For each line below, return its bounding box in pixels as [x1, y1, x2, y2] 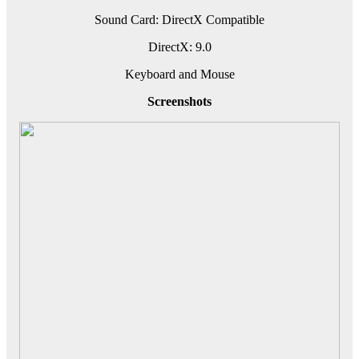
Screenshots [147, 95, 212, 109]
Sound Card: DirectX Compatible [95, 13, 264, 27]
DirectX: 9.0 [147, 40, 212, 54]
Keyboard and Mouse [124, 67, 235, 82]
